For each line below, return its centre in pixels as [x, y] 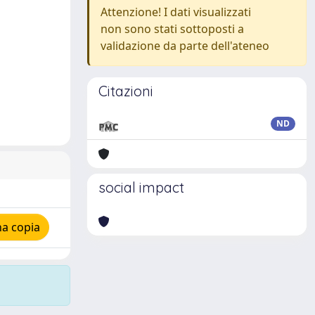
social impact [141, 187]
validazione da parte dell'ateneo [185, 46]
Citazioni [126, 91]
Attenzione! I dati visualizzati [176, 12]
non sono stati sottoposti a [172, 29]
